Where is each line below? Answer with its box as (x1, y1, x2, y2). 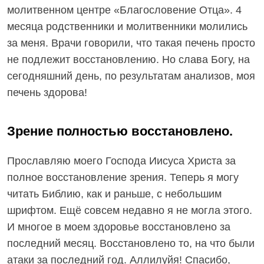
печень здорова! (7, 87, 87, 98)
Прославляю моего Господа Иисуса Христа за (7, 155, 236, 167)
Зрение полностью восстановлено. (7, 124, 233, 138)
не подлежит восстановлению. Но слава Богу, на (7, 54, 250, 65)
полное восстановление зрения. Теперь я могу (7, 171, 239, 183)
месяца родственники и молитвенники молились (7, 21, 247, 32)
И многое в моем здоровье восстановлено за (7, 221, 230, 233)
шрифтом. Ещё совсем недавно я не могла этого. (7, 204, 252, 216)
